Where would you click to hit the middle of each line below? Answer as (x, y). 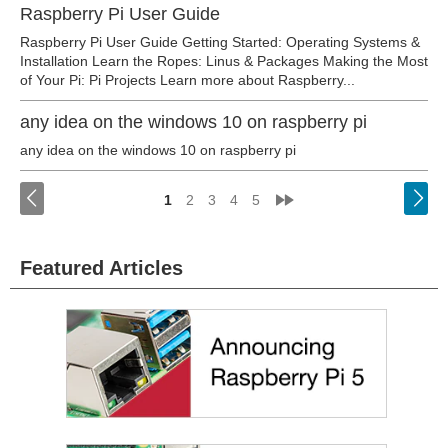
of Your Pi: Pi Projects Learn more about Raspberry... (187, 80)
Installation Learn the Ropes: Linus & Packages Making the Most (224, 61)
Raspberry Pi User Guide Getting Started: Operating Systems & (220, 42)
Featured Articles (101, 268)
